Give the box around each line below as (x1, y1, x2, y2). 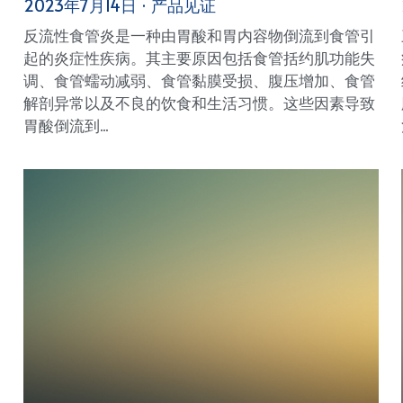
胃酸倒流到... (22, 114, 108, 137)
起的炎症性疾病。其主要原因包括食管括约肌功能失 (22, 47, 375, 69)
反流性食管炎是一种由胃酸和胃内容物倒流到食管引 (22, 24, 375, 47)
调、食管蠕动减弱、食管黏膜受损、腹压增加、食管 (22, 69, 375, 92)
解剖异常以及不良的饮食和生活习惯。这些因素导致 (22, 92, 375, 114)
